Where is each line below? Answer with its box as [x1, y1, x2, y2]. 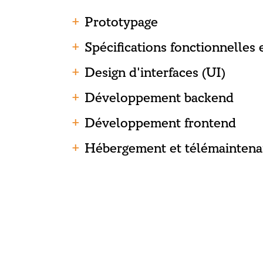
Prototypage [85, 14, 158, 31]
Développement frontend [85, 114, 236, 131]
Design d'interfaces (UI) [85, 64, 225, 81]
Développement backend [85, 89, 234, 106]
